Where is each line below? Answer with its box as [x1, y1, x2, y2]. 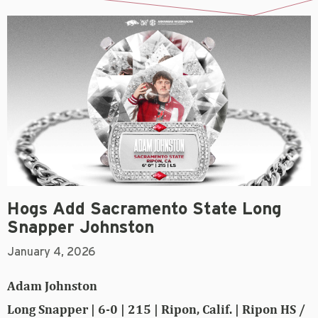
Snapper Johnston [7, 219, 154, 237]
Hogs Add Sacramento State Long [7, 201, 282, 219]
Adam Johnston [7, 278, 97, 294]
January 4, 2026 [7, 246, 95, 258]
